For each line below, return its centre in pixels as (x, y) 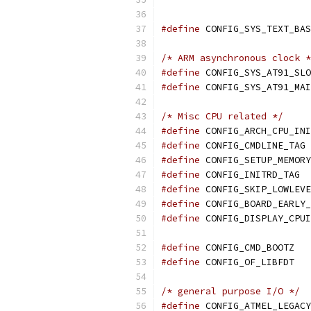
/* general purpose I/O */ (230, 291)
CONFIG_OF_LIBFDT (247, 262)
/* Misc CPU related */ (222, 116)
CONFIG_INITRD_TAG (250, 175)
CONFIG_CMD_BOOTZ (247, 247)
